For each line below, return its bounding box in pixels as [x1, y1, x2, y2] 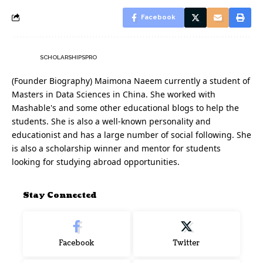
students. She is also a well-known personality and [12, 115, 211, 127]
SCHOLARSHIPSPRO [40, 53, 97, 60]
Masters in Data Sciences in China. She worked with [12, 88, 215, 100]
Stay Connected [23, 190, 96, 201]
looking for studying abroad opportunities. [12, 156, 180, 167]
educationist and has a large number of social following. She [12, 129, 251, 140]
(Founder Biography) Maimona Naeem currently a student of [12, 75, 250, 86]
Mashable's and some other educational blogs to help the [12, 102, 239, 113]
